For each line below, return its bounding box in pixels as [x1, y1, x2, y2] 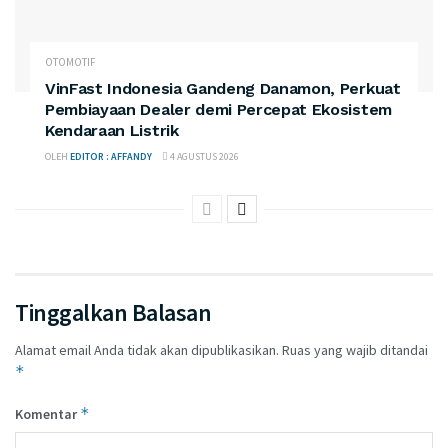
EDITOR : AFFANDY [70, 149, 152, 163]
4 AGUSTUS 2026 [168, 149, 239, 163]
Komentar [15, 404, 80, 423]
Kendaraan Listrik [45, 120, 179, 140]
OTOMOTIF [45, 54, 96, 69]
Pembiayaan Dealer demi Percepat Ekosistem [45, 99, 392, 119]
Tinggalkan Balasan [15, 296, 212, 328]
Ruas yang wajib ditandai [282, 340, 428, 359]
